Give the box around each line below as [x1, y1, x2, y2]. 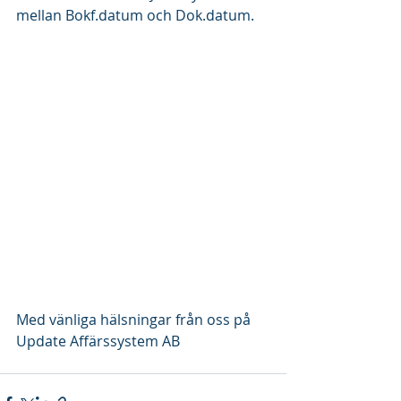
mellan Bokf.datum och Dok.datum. [16, 5, 254, 25]
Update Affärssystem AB [16, 330, 180, 351]
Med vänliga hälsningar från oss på [16, 309, 254, 329]
